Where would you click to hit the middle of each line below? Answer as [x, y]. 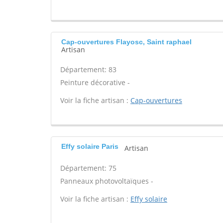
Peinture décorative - [95, 82]
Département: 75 [88, 168]
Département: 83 [88, 69]
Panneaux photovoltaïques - [107, 181]
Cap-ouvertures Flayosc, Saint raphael [126, 42]
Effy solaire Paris [90, 146]
